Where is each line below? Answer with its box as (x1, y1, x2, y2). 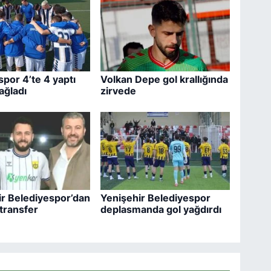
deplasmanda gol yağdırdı (100, 203, 222, 216)
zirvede (100, 84, 137, 97)
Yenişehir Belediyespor (100, 192, 211, 204)
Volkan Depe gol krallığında (100, 73, 229, 85)
